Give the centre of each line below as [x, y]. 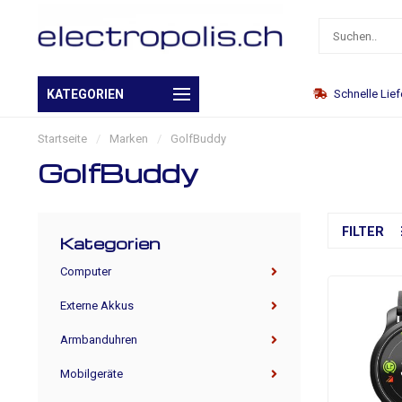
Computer [86, 271]
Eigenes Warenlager [60, 94]
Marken [129, 139]
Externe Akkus [97, 306]
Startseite [62, 139]
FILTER [364, 232]
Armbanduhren [99, 340]
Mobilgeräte [92, 374]
